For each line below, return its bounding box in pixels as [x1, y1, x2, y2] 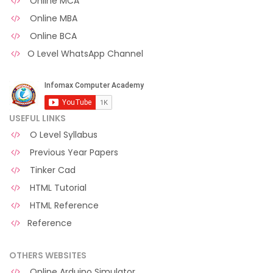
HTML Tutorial [27, 182, 87, 194]
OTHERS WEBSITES [9, 249, 87, 261]
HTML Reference [27, 199, 99, 211]
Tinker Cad [27, 164, 76, 176]
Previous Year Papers [27, 146, 118, 158]
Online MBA [27, 12, 77, 24]
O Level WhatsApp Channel [27, 48, 143, 60]
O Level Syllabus [27, 129, 97, 141]
